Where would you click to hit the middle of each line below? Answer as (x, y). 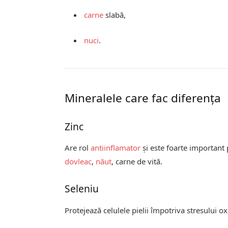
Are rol (78, 148)
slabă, (115, 15)
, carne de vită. (137, 162)
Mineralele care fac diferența (143, 98)
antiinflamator (116, 148)
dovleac (78, 162)
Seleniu (82, 189)
